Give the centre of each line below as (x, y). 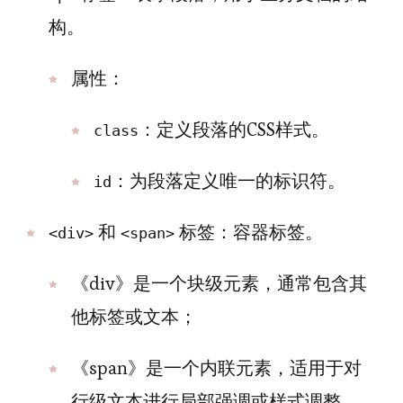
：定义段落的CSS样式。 (234, 130)
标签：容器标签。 (249, 232)
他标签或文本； (134, 317)
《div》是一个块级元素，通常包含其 (219, 283)
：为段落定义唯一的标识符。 (228, 181)
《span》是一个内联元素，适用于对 (216, 368)
